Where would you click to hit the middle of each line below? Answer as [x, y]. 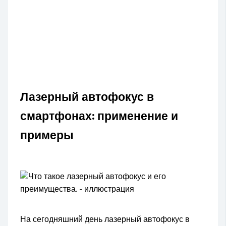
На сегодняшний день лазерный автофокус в [105, 219]
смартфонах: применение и [99, 116]
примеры [47, 135]
